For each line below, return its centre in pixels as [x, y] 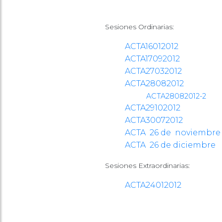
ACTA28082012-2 [176, 96]
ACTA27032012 [153, 71]
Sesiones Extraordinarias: [147, 166]
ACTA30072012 [154, 120]
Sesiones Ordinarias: [139, 27]
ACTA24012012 [153, 185]
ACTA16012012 [152, 46]
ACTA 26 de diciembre [170, 145]
